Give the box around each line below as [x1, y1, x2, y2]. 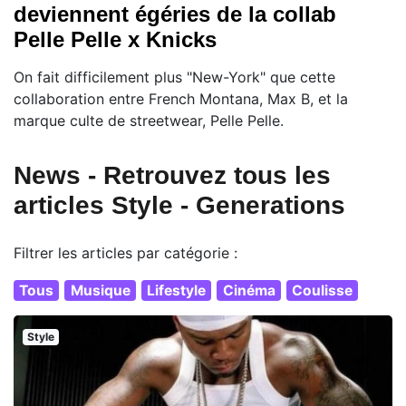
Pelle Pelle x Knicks [14, 26, 217, 52]
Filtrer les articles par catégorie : [14, 243, 237, 262]
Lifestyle [147, 281, 207, 299]
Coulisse [292, 281, 353, 299]
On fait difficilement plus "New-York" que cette [14, 67, 335, 86]
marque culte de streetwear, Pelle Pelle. [14, 111, 284, 130]
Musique [70, 281, 130, 299]
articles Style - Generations [14, 190, 345, 219]
